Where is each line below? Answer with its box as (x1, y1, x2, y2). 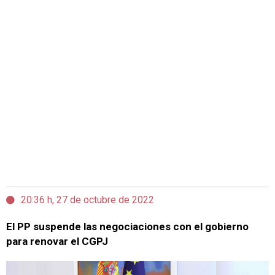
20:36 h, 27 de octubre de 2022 (21, 194, 154, 206)
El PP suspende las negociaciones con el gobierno (6, 220, 249, 233)
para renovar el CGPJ (6, 235, 108, 247)
